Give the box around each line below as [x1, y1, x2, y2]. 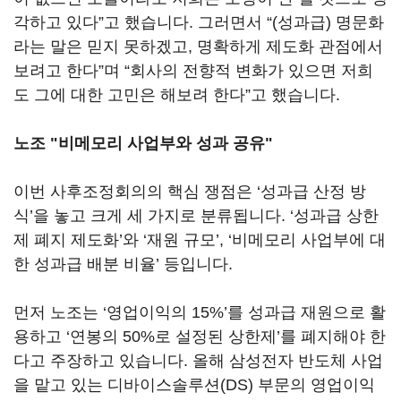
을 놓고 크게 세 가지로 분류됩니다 [33, 207, 281, 225]
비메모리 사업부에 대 [232, 231, 386, 249]
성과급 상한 [294, 207, 379, 225]
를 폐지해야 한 [280, 328, 386, 346]
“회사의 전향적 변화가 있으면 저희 [124, 62, 373, 80]
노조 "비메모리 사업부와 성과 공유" [13, 134, 273, 152]
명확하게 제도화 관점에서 [197, 38, 383, 55]
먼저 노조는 [13, 303, 103, 321]
